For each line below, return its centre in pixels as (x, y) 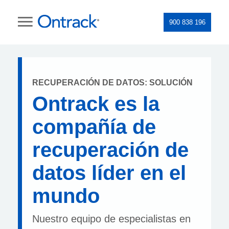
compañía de (94, 127)
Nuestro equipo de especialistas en (111, 219)
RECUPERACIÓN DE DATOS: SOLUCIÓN (112, 83)
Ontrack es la (96, 104)
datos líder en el (109, 173)
